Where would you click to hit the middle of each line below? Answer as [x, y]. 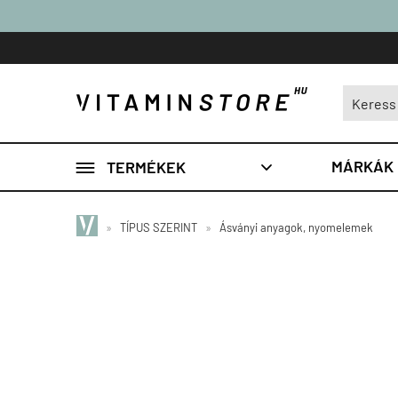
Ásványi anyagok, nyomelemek [296, 227]
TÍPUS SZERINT [159, 227]
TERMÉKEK [146, 167]
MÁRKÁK [362, 166]
